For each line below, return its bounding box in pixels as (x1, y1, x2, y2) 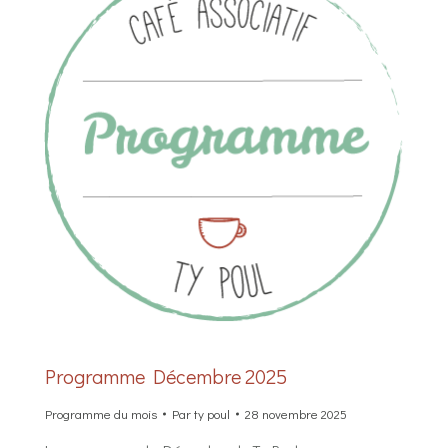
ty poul (194, 405, 230, 423)
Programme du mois (45, 405, 157, 423)
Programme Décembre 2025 (45, 363, 287, 390)
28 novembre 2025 (245, 405, 347, 423)
